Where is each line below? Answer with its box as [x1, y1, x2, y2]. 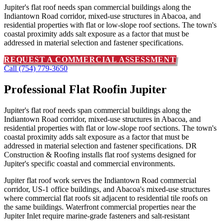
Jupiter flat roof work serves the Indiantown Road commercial [4, 176, 196, 184]
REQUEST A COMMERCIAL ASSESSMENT [4, 55, 176, 64]
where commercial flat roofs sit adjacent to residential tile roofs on [4, 193, 208, 202]
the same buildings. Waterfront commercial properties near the [4, 202, 196, 211]
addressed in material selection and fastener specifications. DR [4, 141, 197, 150]
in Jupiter [117, 82, 167, 96]
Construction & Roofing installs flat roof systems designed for [4, 150, 196, 159]
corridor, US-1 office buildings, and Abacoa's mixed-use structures [4, 184, 210, 193]
